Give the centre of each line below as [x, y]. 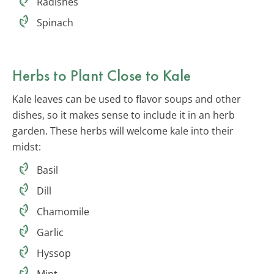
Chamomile [63, 211]
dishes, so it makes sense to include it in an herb [124, 115]
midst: [27, 146]
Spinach [55, 22]
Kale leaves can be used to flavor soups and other [127, 99]
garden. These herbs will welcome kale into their [123, 131]
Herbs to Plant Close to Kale [102, 75]
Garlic [50, 232]
